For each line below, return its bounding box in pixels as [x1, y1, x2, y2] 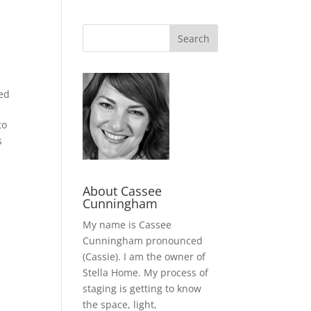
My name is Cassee [83, 218, 172, 231]
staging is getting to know [83, 282, 202, 295]
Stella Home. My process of [83, 266, 209, 279]
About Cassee [83, 183, 162, 199]
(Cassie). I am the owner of [83, 250, 206, 263]
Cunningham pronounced [83, 234, 203, 247]
